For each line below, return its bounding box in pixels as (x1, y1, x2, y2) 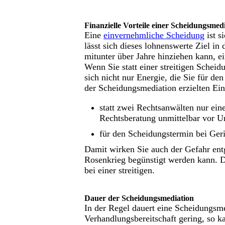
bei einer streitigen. (84, 165, 157, 175)
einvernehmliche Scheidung (103, 30, 204, 40)
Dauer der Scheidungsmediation (84, 194, 194, 202)
